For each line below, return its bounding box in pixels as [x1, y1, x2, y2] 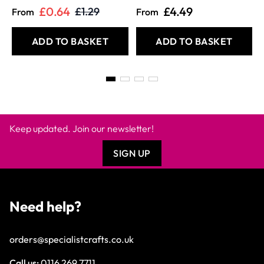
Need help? [9, 197, 81, 216]
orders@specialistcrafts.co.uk [9, 233, 134, 246]
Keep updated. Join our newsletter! [9, 123, 154, 135]
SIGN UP [113, 147, 151, 160]
